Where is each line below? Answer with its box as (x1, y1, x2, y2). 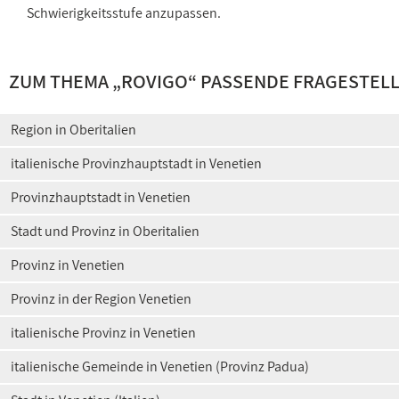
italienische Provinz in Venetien (11, 323, 196, 342)
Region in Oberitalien (11, 120, 136, 139)
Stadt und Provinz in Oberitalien (11, 222, 199, 240)
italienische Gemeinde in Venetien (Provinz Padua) (11, 357, 309, 376)
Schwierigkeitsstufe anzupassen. (27, 4, 221, 22)
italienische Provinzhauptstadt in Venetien (11, 154, 262, 173)
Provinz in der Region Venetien (11, 289, 191, 308)
